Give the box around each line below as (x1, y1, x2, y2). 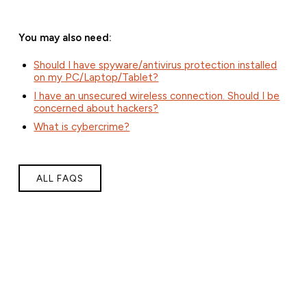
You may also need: (18, 32, 112, 45)
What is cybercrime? (34, 121, 130, 134)
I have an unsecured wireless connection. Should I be (34, 90, 280, 103)
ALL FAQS (36, 173, 84, 184)
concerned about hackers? (34, 102, 159, 115)
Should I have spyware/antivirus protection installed (34, 59, 278, 72)
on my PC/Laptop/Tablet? (34, 71, 159, 84)
